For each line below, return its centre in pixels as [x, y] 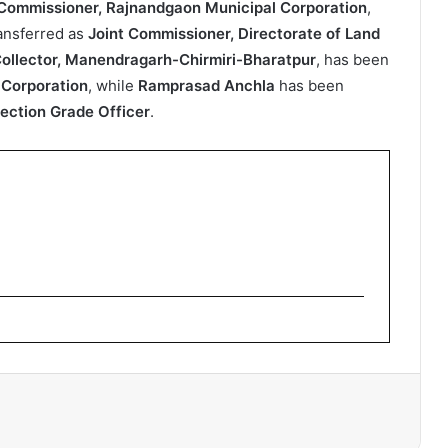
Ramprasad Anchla [206, 86]
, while [113, 86]
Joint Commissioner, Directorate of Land [234, 34]
